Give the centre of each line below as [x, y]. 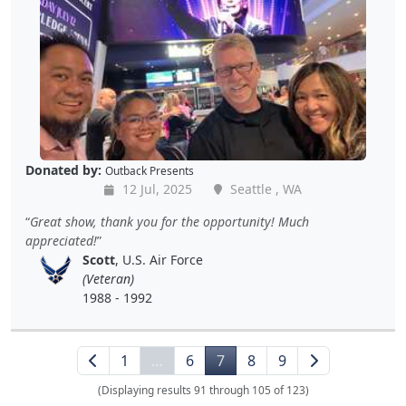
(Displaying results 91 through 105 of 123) [203, 390]
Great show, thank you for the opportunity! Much [169, 222]
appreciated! [61, 241]
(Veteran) [108, 279]
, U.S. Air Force [159, 260]
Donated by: [63, 170]
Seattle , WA [264, 189]
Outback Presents [150, 171]
